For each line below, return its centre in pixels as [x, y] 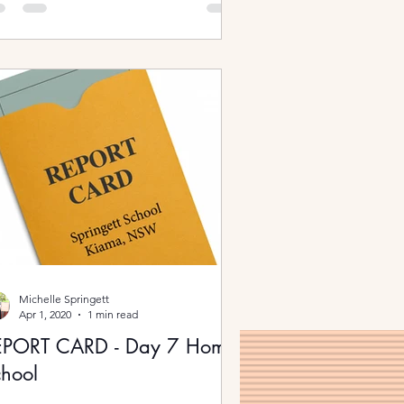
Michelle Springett [64, 299]
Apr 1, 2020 [45, 314]
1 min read [113, 314]
